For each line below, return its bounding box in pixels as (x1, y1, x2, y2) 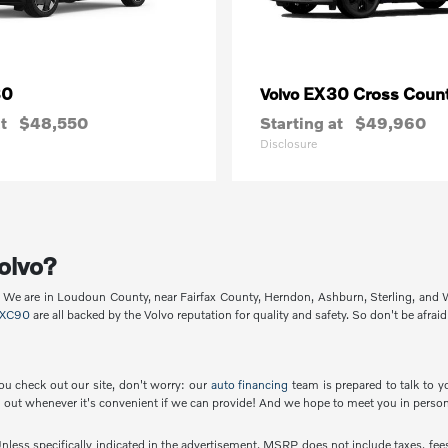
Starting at (260, 113, 343, 132)
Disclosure (260, 136, 317, 151)
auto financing (210, 377, 289, 392)
